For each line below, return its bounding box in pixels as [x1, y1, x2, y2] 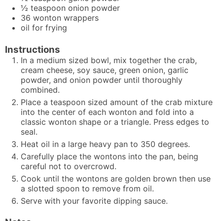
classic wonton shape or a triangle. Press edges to [21, 116, 209, 127]
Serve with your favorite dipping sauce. [21, 195, 168, 206]
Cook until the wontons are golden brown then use [21, 173, 211, 184]
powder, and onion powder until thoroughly [21, 74, 183, 85]
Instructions [5, 43, 60, 55]
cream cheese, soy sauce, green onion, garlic [21, 65, 188, 75]
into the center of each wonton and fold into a [21, 107, 194, 117]
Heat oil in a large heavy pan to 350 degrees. [21, 139, 190, 149]
